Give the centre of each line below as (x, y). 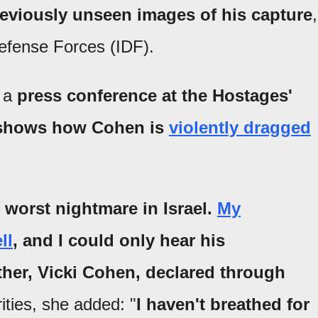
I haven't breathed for (223, 305)
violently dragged (240, 128)
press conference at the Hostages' (155, 96)
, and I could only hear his (119, 241)
